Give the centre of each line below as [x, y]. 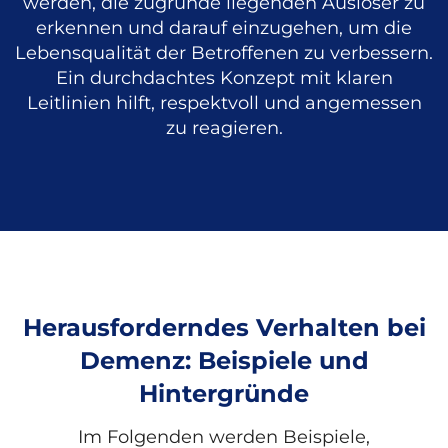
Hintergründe [224, 394]
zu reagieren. [224, 128]
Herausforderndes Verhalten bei [224, 328]
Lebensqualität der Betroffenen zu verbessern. [224, 53]
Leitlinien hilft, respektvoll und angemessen [224, 103]
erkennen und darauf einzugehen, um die [224, 28]
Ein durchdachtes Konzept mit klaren [224, 78]
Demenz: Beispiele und [224, 361]
